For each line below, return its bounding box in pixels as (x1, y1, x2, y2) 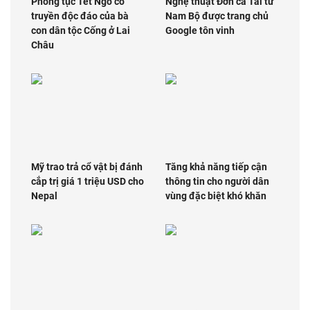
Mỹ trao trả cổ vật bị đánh (31, 161, 143, 172)
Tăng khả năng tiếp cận (165, 161, 267, 172)
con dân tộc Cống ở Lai (31, 25, 130, 37)
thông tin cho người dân (165, 175, 269, 187)
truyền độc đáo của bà (31, 10, 129, 22)
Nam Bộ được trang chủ (165, 10, 268, 22)
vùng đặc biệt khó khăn (165, 190, 266, 201)
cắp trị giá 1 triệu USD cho (31, 175, 144, 187)
